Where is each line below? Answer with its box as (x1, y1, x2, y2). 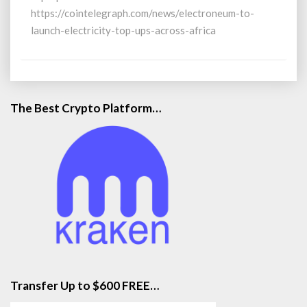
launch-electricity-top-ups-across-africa (31, 24, 220, 36)
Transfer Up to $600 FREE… (10, 278, 159, 293)
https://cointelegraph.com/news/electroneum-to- (31, 7, 254, 19)
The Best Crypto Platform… (10, 101, 161, 115)
